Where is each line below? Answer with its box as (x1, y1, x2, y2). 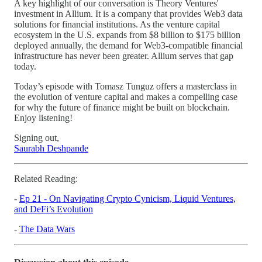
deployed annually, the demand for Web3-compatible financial (14, 40, 243, 50)
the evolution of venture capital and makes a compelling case (14, 91, 237, 102)
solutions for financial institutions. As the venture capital (14, 19, 220, 29)
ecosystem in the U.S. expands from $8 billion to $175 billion (14, 29, 240, 40)
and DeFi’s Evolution (14, 204, 93, 214)
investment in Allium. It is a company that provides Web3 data (14, 8, 243, 19)
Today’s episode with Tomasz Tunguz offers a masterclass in (14, 81, 237, 91)
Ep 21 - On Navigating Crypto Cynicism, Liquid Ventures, (19, 193, 236, 204)
